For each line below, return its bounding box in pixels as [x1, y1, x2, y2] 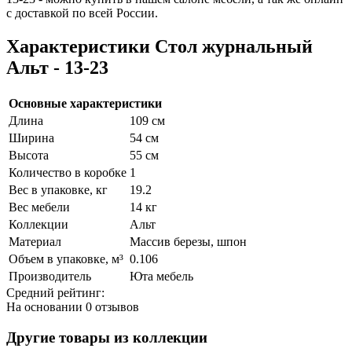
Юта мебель [130, 269, 193, 283]
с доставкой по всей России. [6, 6, 158, 20]
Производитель [9, 269, 91, 283]
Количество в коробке [9, 165, 126, 179]
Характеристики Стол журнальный [6, 36, 313, 57]
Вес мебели [9, 200, 70, 214]
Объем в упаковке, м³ [9, 251, 123, 266]
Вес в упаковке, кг [9, 182, 108, 196]
